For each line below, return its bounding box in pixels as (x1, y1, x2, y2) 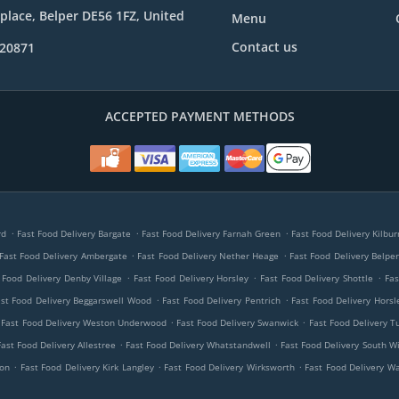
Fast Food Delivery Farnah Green (141, 227, 281, 240)
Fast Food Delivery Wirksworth (164, 361, 295, 373)
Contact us (231, 38, 297, 55)
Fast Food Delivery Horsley (134, 272, 249, 284)
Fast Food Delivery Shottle (259, 272, 374, 284)
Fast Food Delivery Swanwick (176, 316, 299, 329)
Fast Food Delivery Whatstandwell (126, 338, 272, 351)
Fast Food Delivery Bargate (16, 227, 132, 240)
